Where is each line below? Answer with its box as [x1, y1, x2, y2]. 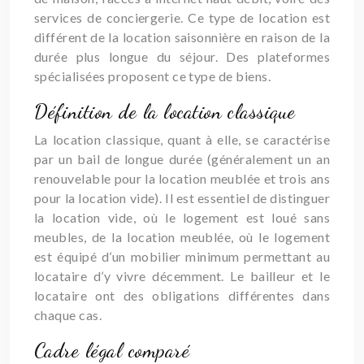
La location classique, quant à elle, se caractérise [34, 132, 330, 147]
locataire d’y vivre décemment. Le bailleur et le [34, 268, 330, 284]
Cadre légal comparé [34, 338, 190, 362]
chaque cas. [34, 307, 102, 323]
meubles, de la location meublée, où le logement [34, 229, 330, 245]
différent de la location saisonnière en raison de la [34, 29, 330, 45]
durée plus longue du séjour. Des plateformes [34, 49, 330, 64]
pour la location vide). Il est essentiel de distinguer [34, 190, 330, 206]
